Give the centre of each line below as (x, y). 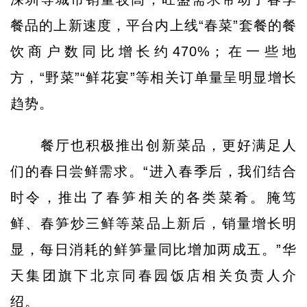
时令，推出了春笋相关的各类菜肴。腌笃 (153, 197)
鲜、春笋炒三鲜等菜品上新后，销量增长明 (153, 223)
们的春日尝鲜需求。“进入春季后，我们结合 (153, 171)
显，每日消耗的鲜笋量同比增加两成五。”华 (153, 249)
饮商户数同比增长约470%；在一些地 (153, 51)
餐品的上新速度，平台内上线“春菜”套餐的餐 (153, 25)
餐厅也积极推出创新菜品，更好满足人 (166, 145)
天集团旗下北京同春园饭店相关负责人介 (153, 275)
